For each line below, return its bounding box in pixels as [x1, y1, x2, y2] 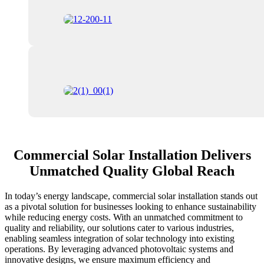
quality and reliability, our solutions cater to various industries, [5, 223, 234, 233]
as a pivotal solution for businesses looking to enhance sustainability [5, 202, 256, 212]
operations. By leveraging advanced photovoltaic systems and [5, 244, 233, 255]
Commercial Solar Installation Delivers [13, 147, 251, 163]
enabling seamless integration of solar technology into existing [5, 233, 235, 244]
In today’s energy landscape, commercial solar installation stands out [5, 191, 258, 202]
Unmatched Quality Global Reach [29, 163, 235, 179]
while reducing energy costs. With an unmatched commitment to [5, 212, 243, 223]
